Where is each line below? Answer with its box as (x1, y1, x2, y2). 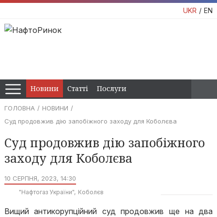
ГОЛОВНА (4, 104, 35, 112)
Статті (67, 84, 88, 93)
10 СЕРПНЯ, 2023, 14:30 (4, 174, 76, 182)
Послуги (97, 84, 126, 93)
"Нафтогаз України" (18, 188, 74, 196)
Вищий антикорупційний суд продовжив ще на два (4, 206, 213, 216)
